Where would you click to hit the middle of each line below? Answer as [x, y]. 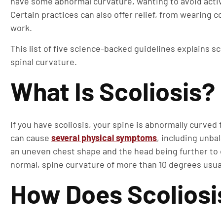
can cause [31, 137]
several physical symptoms [104, 137]
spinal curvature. [44, 61]
